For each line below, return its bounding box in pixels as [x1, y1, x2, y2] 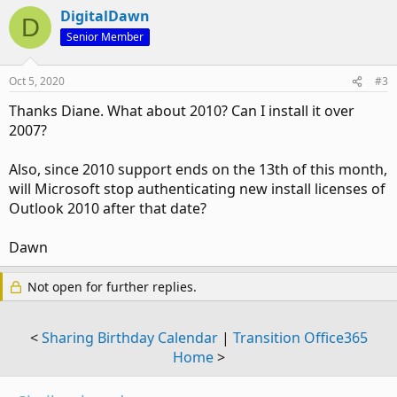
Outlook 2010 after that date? [9, 198, 206, 218]
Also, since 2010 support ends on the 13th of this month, [9, 160, 387, 179]
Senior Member [66, 29, 144, 44]
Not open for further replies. [24, 278, 197, 295]
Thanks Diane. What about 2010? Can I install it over [9, 101, 354, 121]
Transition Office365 [232, 328, 368, 347]
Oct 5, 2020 [9, 74, 65, 89]
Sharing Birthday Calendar [41, 328, 218, 347]
